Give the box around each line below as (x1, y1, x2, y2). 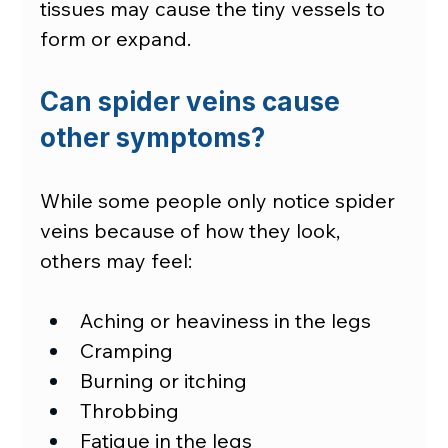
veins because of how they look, (40, 218, 346, 244)
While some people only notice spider (40, 188, 401, 214)
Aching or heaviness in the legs (80, 308, 372, 334)
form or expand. (40, 26, 192, 52)
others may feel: (40, 248, 193, 274)
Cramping (80, 338, 174, 364)
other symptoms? (40, 122, 266, 154)
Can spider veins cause (40, 86, 347, 118)
